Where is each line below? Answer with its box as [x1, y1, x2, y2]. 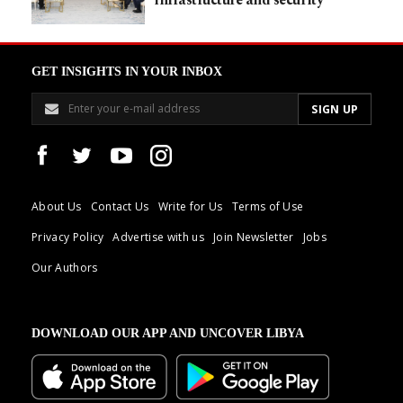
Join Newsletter [212, 228, 294, 245]
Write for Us [157, 198, 223, 214]
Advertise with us [112, 228, 204, 245]
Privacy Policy [31, 228, 104, 245]
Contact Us [90, 198, 149, 214]
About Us [31, 198, 82, 214]
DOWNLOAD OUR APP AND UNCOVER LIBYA [31, 326, 304, 340]
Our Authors [31, 259, 98, 275]
